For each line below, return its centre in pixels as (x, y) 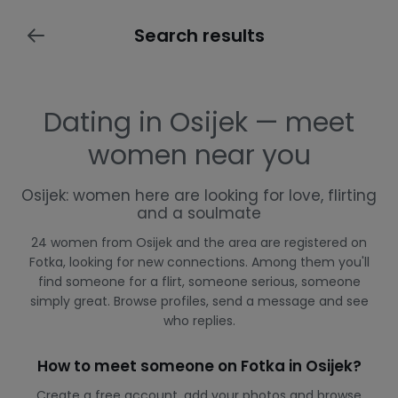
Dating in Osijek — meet (199, 123)
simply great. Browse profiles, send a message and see (199, 301)
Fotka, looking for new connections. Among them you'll (199, 262)
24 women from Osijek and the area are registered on (199, 243)
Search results (199, 36)
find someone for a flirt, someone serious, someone (199, 282)
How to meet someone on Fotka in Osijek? (199, 366)
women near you (199, 155)
